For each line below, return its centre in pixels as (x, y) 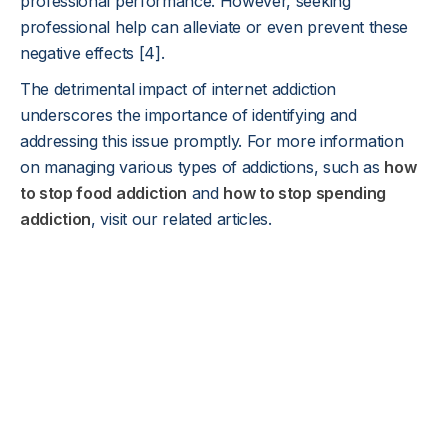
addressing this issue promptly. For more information (212, 141)
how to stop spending (304, 193)
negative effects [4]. (92, 53)
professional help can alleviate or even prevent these (214, 27)
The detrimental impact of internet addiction (178, 89)
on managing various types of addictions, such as (202, 167)
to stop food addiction (103, 193)
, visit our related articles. (181, 219)
